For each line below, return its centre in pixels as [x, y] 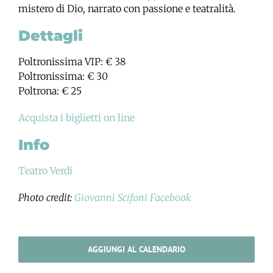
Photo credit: [46, 197]
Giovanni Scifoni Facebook [133, 197]
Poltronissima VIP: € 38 [72, 61]
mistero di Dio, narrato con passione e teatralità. [127, 8]
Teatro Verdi [45, 170]
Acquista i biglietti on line [76, 117]
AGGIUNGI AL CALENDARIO [136, 249]
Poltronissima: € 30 [63, 76]
